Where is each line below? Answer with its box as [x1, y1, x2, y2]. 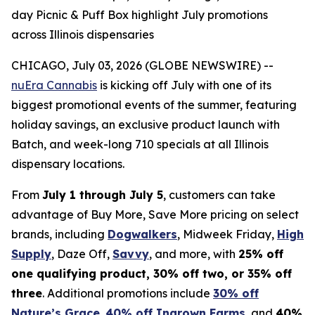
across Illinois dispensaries [11, 27, 154, 41]
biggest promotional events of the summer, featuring [11, 98, 297, 112]
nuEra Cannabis [11, 78, 97, 92]
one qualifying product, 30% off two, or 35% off [11, 266, 292, 281]
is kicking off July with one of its [97, 78, 271, 92]
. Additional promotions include [42, 286, 213, 300]
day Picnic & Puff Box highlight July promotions [11, 8, 268, 22]
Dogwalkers [108, 227, 177, 241]
